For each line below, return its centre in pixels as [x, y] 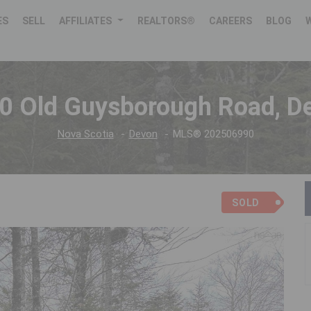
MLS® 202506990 [213, 134]
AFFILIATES [86, 21]
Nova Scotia [85, 134]
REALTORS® [167, 21]
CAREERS [231, 21]
